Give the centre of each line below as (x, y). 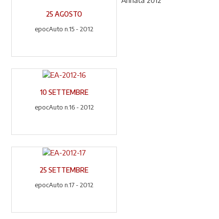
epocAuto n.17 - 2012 (64, 185)
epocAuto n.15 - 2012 (64, 29)
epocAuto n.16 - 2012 (64, 107)
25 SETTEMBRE (64, 170)
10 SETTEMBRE (64, 92)
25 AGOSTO (64, 14)
